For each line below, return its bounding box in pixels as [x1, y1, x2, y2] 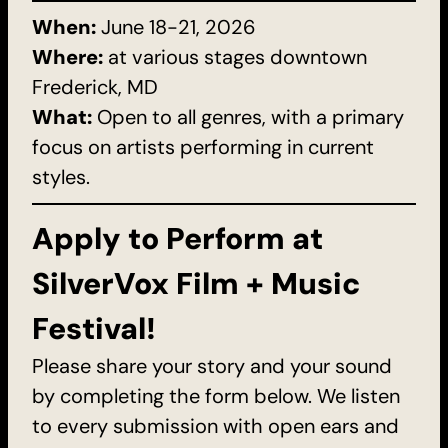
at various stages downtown [108, 44, 367, 71]
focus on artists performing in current [32, 134, 374, 161]
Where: [32, 44, 108, 71]
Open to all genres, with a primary [92, 104, 404, 131]
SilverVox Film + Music [32, 263, 361, 303]
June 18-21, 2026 [101, 14, 256, 41]
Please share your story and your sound [32, 352, 392, 379]
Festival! [32, 308, 156, 348]
